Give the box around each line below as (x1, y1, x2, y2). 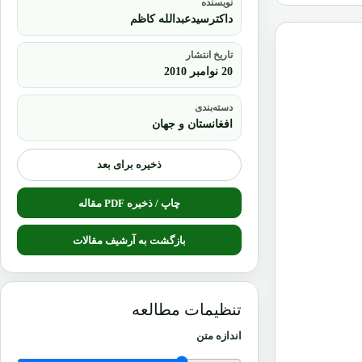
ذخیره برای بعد (97, 149, 162, 162)
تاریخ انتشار (185, 40, 233, 52)
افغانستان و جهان (151, 108, 233, 121)
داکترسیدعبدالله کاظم (129, 3, 233, 16)
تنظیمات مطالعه (131, 291, 242, 309)
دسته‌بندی (194, 92, 233, 104)
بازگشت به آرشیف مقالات (73, 225, 186, 238)
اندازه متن (196, 320, 242, 333)
